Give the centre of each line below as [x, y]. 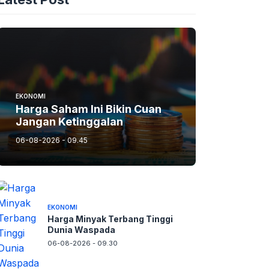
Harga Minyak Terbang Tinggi [110, 219]
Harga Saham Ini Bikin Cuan [89, 109]
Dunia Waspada [81, 230]
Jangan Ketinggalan [69, 121]
